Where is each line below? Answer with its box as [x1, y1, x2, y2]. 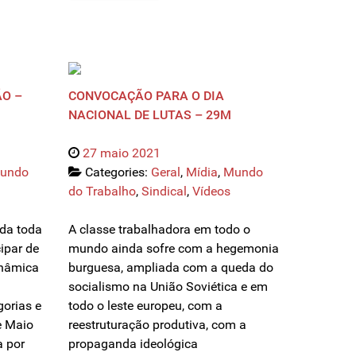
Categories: [85, 164, 151, 180]
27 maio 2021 [83, 145, 161, 161]
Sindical [141, 184, 187, 199]
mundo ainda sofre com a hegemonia [68, 241, 279, 257]
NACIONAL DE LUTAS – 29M [68, 107, 231, 123]
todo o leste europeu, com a [68, 298, 222, 314]
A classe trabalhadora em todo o [68, 222, 250, 238]
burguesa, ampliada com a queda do [68, 260, 273, 276]
